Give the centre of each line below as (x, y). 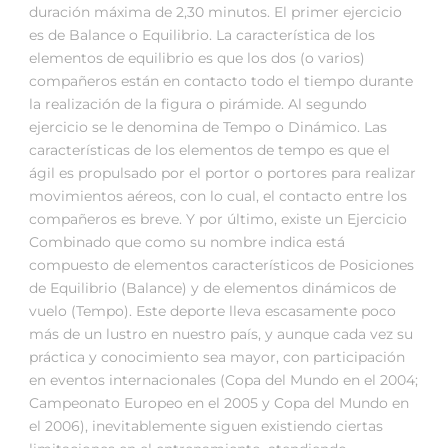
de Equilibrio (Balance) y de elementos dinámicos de (212, 288)
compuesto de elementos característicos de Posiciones (221, 265)
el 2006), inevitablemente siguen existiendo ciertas (206, 426)
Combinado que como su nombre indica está (187, 242)
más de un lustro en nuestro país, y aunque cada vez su (221, 334)
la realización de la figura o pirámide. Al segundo (198, 104)
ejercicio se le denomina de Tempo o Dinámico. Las (208, 127)
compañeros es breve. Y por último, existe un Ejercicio (218, 219)
